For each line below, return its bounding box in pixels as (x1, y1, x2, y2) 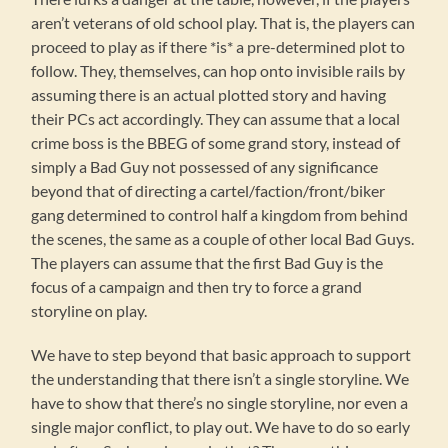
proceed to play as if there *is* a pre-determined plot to (31, 37, 406, 57)
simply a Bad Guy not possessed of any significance (31, 157, 379, 177)
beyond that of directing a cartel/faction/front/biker (31, 181, 386, 201)
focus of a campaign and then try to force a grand (31, 277, 363, 297)
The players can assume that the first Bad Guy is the (31, 253, 384, 273)
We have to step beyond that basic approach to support (31, 345, 412, 365)
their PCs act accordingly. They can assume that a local (31, 109, 401, 129)
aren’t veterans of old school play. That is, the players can (31, 13, 416, 33)
